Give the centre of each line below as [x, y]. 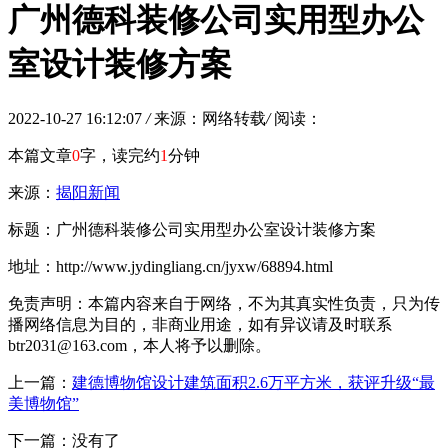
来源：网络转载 [210, 118]
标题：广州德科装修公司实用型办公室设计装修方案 [192, 229]
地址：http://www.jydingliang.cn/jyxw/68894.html [170, 266]
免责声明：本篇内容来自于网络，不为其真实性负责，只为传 [224, 303]
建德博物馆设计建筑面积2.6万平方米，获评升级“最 [253, 382]
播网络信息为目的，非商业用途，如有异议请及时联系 [200, 324]
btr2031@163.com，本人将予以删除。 [139, 345]
